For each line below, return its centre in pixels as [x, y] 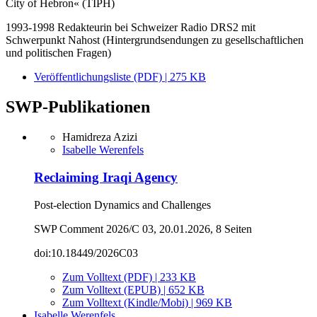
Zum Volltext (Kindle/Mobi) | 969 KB [147, 302]
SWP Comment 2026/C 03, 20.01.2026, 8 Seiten [143, 229]
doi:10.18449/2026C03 [86, 253]
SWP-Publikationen [78, 107]
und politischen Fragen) [58, 53]
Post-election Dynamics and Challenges [122, 204]
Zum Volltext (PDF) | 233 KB [129, 277]
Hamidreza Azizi [100, 137]
